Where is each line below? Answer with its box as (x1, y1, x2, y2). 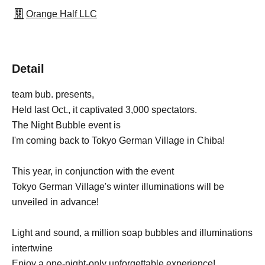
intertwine (12, 243, 53, 253)
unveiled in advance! (12, 197, 99, 207)
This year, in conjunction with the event (12, 166, 174, 176)
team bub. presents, (12, 89, 94, 99)
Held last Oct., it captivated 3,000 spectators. (12, 105, 197, 115)
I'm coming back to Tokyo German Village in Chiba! (12, 135, 225, 146)
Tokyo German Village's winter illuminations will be (12, 182, 224, 192)
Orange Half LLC (26, 9, 97, 19)
